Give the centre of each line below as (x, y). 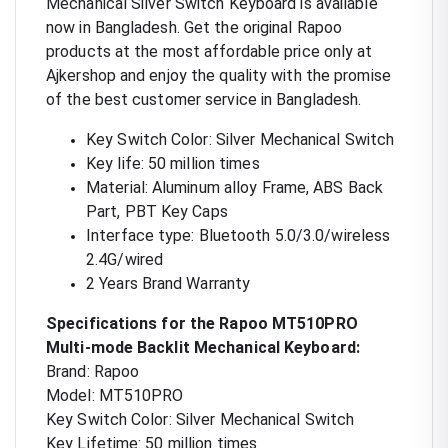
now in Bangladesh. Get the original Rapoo (194, 27)
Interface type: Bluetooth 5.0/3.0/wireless (238, 235)
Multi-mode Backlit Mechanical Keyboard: (203, 347)
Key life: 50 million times (173, 163)
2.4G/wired (124, 259)
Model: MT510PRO (115, 395)
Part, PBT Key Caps (157, 211)
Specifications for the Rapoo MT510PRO (202, 323)
